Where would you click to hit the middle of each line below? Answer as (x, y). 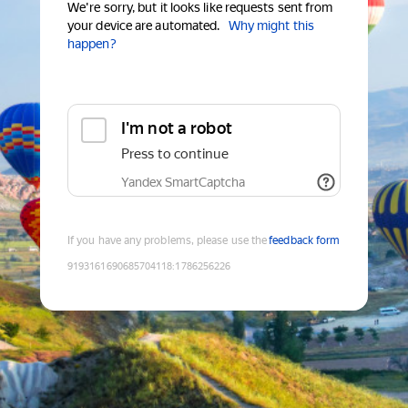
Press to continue (175, 154)
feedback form (305, 241)
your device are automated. (144, 26)
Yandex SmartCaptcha (183, 183)
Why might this (271, 26)
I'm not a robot (177, 128)
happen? (92, 44)
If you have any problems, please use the (168, 241)
